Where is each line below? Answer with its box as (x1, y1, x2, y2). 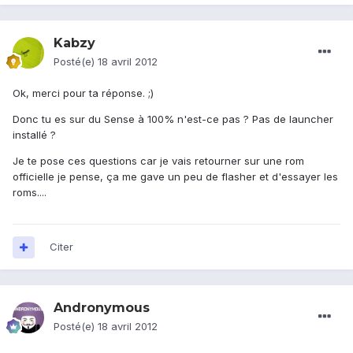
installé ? (13, 128, 56, 142)
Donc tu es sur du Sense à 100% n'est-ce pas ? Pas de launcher (13, 113, 333, 126)
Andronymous (54, 300, 150, 316)
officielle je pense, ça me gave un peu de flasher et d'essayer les (13, 170, 338, 184)
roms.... (13, 186, 46, 199)
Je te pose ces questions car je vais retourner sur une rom (13, 154, 304, 168)
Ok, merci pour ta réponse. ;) (13, 87, 154, 100)
